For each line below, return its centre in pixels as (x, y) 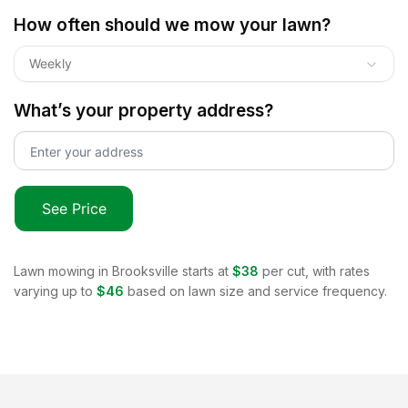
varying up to (53, 291)
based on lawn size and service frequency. (257, 291)
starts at (204, 270)
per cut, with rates (316, 270)
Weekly (51, 63)
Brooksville (145, 270)
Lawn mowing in (63, 270)
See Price (74, 208)
